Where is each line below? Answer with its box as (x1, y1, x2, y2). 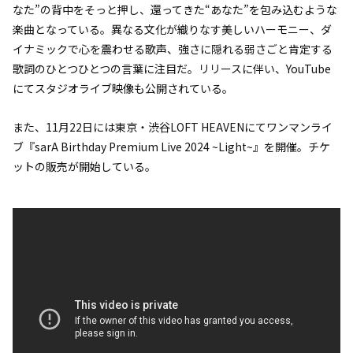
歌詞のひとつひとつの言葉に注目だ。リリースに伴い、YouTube (13, 60, 331, 76)
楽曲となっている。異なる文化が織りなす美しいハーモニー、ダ (13, 20, 332, 37)
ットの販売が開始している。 (13, 158, 156, 174)
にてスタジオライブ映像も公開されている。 (13, 80, 233, 96)
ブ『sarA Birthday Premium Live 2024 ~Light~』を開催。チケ (13, 138, 330, 154)
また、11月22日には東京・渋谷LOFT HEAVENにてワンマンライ (13, 118, 333, 135)
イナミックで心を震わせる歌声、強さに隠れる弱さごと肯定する (13, 40, 333, 57)
